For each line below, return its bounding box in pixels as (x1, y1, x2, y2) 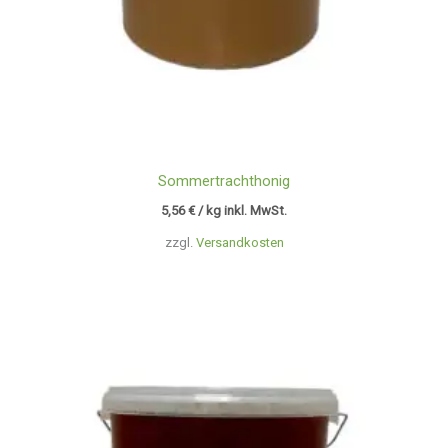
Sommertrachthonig (158, 171, 290, 190)
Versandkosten (195, 234, 284, 250)
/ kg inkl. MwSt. (195, 203, 287, 219)
